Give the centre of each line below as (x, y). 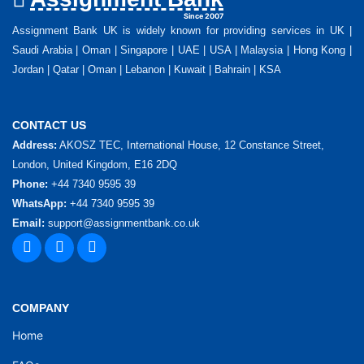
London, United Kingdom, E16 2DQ (95, 165)
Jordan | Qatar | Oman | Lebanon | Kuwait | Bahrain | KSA (147, 70)
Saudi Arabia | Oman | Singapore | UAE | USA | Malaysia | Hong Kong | (182, 50)
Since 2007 (204, 16)
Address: (35, 145)
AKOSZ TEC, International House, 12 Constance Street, (191, 145)
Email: (28, 223)
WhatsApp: (39, 204)
